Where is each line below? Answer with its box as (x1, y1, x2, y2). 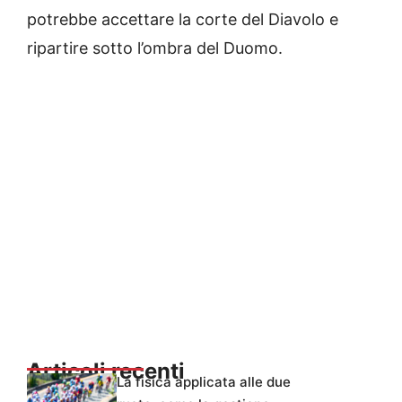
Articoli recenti (27, 358, 185, 385)
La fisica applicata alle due (117, 373, 291, 391)
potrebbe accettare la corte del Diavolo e (27, 10, 338, 30)
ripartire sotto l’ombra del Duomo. (27, 39, 287, 58)
